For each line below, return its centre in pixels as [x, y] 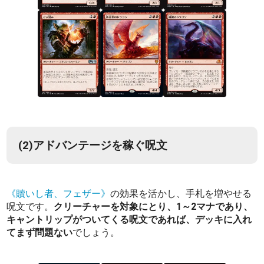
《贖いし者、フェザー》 [59, 193]
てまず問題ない [40, 232]
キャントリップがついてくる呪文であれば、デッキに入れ [129, 219]
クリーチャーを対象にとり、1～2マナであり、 [154, 206]
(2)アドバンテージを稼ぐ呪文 [93, 145]
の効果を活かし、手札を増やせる [181, 193]
